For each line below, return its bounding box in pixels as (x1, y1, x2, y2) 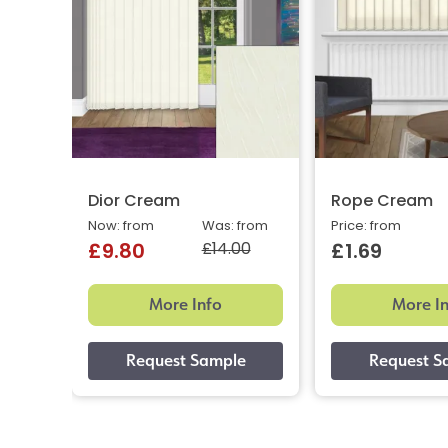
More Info (149, 293, 223, 317)
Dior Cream (88, 194, 180, 211)
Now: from (88, 220, 154, 234)
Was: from (201, 220, 268, 234)
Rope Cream (331, 194, 434, 211)
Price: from (331, 220, 402, 234)
